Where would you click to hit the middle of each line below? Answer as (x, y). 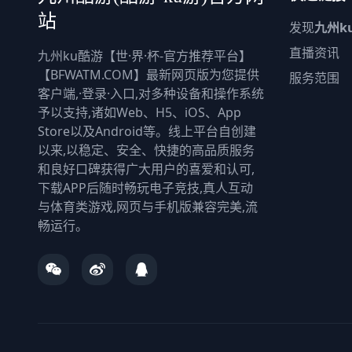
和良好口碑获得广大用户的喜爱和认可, (146, 169)
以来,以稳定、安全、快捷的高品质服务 (146, 150)
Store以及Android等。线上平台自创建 (147, 131)
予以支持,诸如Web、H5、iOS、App (139, 112)
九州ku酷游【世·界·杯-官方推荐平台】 (145, 55)
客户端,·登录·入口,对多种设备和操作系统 (151, 93)
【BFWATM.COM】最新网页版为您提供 (148, 74)
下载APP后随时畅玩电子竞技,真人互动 (145, 187)
